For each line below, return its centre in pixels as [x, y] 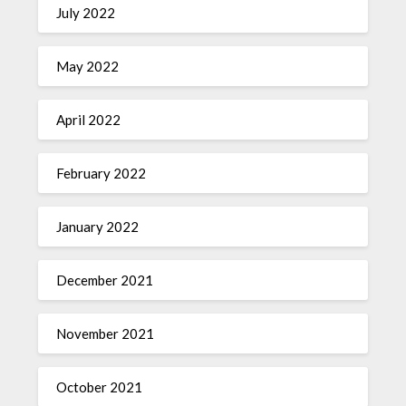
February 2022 [101, 173]
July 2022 [86, 13]
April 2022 [89, 120]
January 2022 [98, 227]
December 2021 [105, 280]
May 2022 [88, 66]
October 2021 [100, 387]
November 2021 [106, 333]
